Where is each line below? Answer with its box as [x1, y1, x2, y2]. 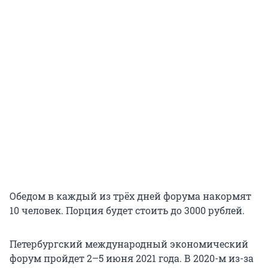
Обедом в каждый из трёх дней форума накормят [10, 190, 251, 203]
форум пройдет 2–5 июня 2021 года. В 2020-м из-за [10, 252, 254, 265]
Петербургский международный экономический [10, 237, 248, 251]
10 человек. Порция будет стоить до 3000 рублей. [10, 204, 245, 217]
